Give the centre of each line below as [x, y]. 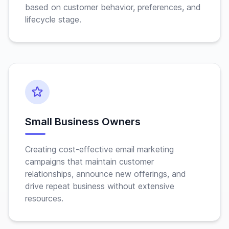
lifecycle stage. [53, 19]
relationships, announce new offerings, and [106, 174]
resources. [44, 198]
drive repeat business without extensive [100, 186]
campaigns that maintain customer [89, 162]
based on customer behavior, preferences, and [113, 7]
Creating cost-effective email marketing [99, 149]
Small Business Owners [83, 122]
